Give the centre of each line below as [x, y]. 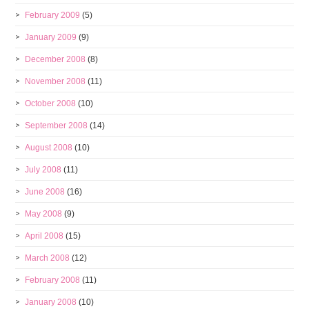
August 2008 [49, 148]
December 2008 [56, 59]
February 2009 [53, 15]
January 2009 [51, 37]
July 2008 [43, 170]
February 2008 [53, 280]
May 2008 [44, 214]
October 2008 [51, 103]
